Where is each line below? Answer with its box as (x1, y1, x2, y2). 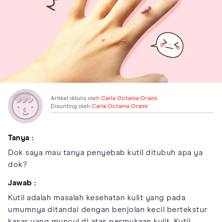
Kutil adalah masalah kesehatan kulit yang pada (8, 193, 185, 202)
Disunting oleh (51, 103, 92, 110)
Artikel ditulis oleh (51, 95, 101, 102)
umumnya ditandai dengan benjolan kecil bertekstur (8, 205, 208, 214)
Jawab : (8, 178, 38, 187)
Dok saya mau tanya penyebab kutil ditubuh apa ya (8, 148, 203, 157)
